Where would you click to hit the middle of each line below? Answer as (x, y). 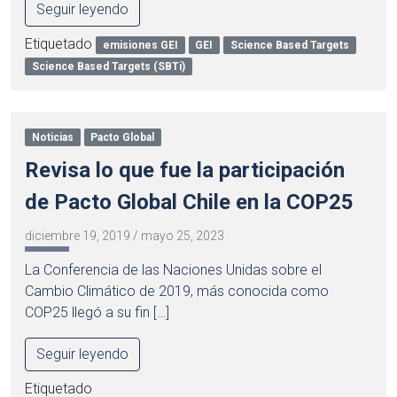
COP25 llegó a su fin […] (97, 312)
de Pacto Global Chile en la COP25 (189, 202)
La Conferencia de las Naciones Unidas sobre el (173, 269)
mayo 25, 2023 (183, 235)
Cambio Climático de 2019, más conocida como (177, 291)
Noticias (52, 137)
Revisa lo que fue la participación (185, 170)
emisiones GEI (140, 45)
